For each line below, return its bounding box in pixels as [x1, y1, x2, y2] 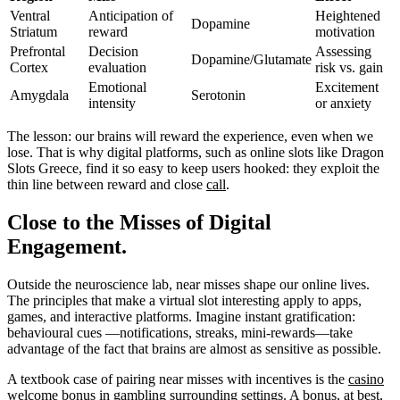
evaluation [88, 60, 146, 76]
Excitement [315, 79, 379, 96]
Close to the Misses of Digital [7, 211, 271, 235]
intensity [88, 96, 136, 112]
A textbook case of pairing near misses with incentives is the [7, 371, 348, 387]
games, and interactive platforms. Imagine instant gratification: [7, 309, 355, 325]
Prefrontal [10, 44, 65, 60]
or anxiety [315, 96, 371, 112]
